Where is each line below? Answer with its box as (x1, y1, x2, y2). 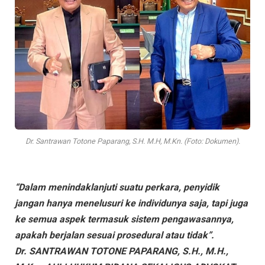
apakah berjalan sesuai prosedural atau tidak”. (15, 230, 214, 241)
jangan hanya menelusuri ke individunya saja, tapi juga (15, 198, 248, 209)
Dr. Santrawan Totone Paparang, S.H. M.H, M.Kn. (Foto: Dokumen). (25, 137, 240, 146)
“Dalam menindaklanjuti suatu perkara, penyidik (15, 182, 219, 193)
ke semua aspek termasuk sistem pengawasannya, (15, 214, 234, 225)
